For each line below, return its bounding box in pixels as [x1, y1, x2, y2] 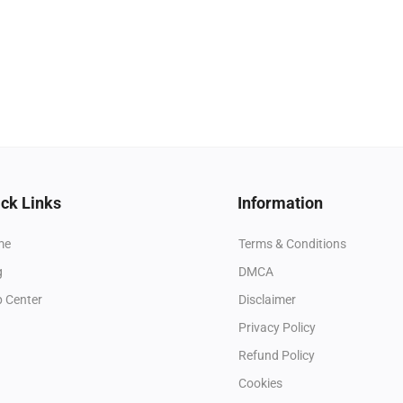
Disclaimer [238, 291, 296, 307]
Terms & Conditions [238, 236, 346, 251]
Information [237, 193, 323, 212]
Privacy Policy [238, 319, 316, 335]
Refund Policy [238, 347, 315, 363]
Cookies [238, 375, 282, 390]
